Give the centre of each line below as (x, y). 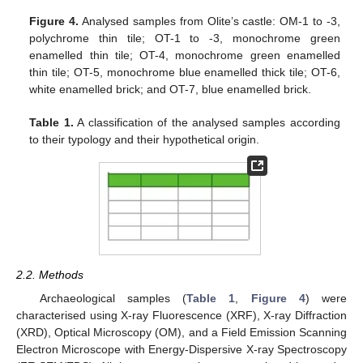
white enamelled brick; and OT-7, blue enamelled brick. (171, 89)
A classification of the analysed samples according (207, 122)
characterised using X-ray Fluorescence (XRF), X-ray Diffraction (181, 315)
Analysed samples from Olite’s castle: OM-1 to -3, (209, 21)
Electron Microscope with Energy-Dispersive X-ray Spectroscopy (181, 349)
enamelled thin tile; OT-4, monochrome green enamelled (185, 55)
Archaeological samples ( (113, 298)
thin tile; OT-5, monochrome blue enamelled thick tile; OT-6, (185, 72)
